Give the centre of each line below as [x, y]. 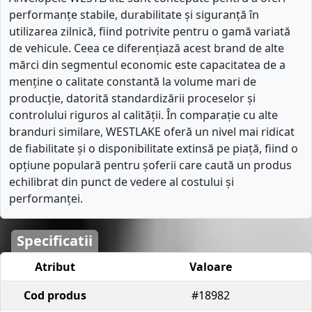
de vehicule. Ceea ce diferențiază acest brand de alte [147, 48]
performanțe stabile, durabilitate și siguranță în [134, 14]
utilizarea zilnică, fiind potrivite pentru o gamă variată [150, 31]
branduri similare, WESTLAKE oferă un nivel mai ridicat [152, 131]
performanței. [46, 198]
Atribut [55, 266]
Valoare [210, 266]
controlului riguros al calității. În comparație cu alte [143, 115]
